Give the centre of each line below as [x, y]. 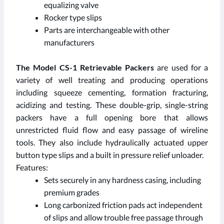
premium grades [72, 192]
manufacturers [69, 42]
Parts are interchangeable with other [107, 30]
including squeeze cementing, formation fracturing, [112, 92]
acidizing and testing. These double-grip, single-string [112, 105]
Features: [32, 167]
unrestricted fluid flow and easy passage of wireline [112, 130]
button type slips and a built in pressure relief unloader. [110, 155]
